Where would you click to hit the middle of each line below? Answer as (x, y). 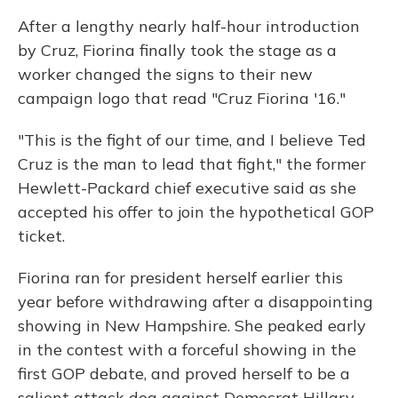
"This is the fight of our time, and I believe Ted (192, 140)
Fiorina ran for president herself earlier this (180, 278)
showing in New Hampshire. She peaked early (192, 326)
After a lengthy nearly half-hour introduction (189, 27)
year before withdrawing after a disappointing (195, 302)
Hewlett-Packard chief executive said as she (187, 188)
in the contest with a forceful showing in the (187, 350)
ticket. (41, 236)
